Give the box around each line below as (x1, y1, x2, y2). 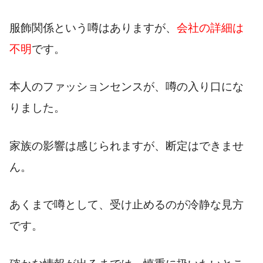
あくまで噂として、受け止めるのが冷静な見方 (9, 198, 244, 211)
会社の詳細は (177, 21, 244, 34)
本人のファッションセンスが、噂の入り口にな (9, 80, 244, 93)
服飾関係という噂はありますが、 (9, 21, 177, 34)
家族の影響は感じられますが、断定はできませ (9, 139, 244, 152)
